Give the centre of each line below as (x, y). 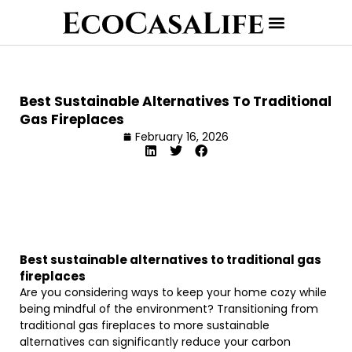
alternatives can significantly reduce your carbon (155, 342)
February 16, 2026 (182, 137)
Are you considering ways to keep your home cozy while (173, 292)
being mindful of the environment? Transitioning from (169, 309)
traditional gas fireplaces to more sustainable (145, 325)
